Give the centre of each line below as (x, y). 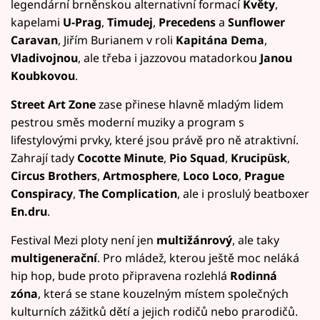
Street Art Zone (53, 104)
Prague (264, 175)
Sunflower (256, 22)
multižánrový (194, 240)
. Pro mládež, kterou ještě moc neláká (198, 257)
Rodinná (254, 275)
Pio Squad (197, 157)
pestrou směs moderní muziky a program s (127, 122)
